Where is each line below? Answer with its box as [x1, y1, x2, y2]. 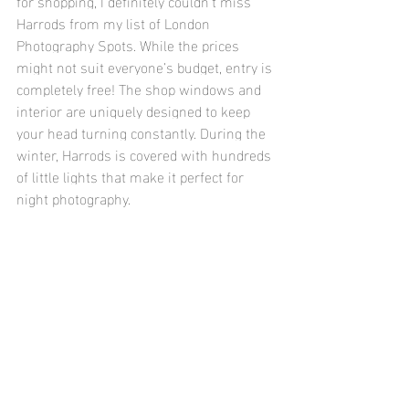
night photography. [16, 184, 134, 211]
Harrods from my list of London [16, 8, 214, 36]
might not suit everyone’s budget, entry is [16, 52, 276, 79]
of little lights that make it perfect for [16, 162, 247, 189]
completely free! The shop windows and [16, 74, 265, 101]
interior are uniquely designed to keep [16, 96, 254, 123]
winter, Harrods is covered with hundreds [16, 140, 275, 167]
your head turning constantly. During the [16, 118, 269, 145]
